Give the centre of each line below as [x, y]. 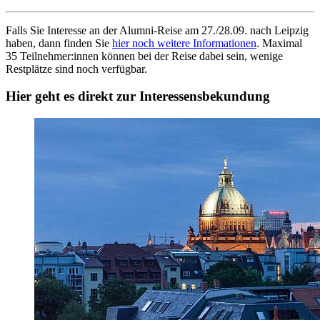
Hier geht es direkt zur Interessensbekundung [138, 96]
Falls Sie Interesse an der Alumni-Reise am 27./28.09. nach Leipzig [157, 30]
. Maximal [279, 43]
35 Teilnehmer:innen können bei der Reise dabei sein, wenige [144, 56]
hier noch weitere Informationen [184, 43]
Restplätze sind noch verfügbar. [76, 69]
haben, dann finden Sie [59, 43]
